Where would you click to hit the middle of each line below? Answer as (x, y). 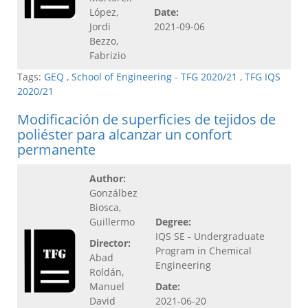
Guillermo (112, 222)
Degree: (173, 222)
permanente (56, 150)
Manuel (107, 287)
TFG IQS (263, 77)
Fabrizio (108, 56)
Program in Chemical (203, 251)
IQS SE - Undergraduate (210, 236)
